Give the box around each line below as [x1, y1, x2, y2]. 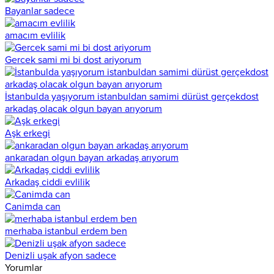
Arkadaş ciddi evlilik [5, 176, 90, 188]
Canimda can [5, 200, 61, 213]
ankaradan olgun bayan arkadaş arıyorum [5, 151, 179, 164]
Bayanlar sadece [5, 4, 75, 17]
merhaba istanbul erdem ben [5, 224, 127, 237]
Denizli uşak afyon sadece [5, 249, 116, 262]
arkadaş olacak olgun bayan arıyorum [5, 102, 162, 115]
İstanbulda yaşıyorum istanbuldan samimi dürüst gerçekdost [5, 90, 259, 103]
